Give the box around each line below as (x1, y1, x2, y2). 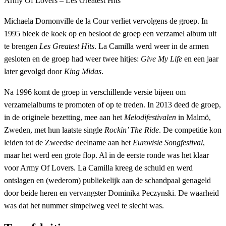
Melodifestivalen (124, 113, 176, 122)
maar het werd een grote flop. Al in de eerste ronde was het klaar (4, 151, 209, 160)
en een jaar (182, 54, 218, 64)
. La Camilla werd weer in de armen (94, 42, 209, 51)
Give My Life (141, 54, 182, 64)
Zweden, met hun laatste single (4, 126, 104, 135)
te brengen (4, 42, 39, 51)
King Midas (64, 67, 101, 76)
